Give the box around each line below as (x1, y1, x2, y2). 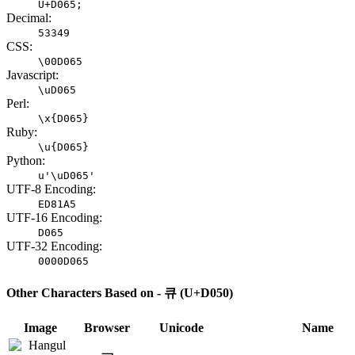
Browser (84, 320, 130, 334)
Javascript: (6, 68, 59, 82)
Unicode (159, 320, 204, 334)
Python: (6, 154, 45, 168)
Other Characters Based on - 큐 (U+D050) (6, 285, 233, 300)
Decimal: (6, 11, 52, 25)
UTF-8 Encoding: (6, 182, 96, 197)
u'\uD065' (38, 170, 95, 182)
